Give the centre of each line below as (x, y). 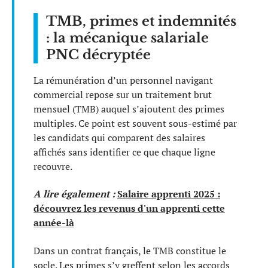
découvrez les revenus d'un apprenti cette (129, 208)
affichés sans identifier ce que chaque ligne (124, 152)
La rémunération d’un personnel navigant (123, 80)
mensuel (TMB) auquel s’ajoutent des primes (129, 109)
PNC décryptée (98, 54)
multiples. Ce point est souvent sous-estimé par (135, 123)
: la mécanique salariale (127, 38)
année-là (54, 223)
